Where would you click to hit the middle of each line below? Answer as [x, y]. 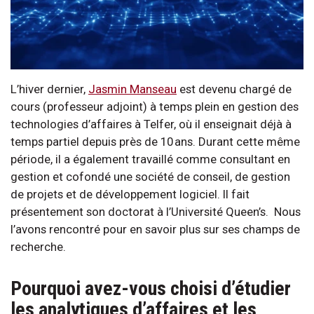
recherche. [38, 246]
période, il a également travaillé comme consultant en [150, 159]
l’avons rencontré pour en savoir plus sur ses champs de [155, 229]
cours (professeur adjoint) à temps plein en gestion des [155, 106]
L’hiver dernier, [49, 89]
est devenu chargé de [234, 89]
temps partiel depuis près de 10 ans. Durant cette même [155, 141]
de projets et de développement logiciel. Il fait [130, 194]
